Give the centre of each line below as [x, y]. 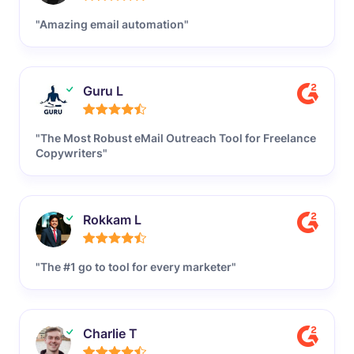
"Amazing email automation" [112, 24]
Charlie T [110, 333]
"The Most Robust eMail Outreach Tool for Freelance [176, 137]
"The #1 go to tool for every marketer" [136, 266]
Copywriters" [72, 153]
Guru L [103, 90]
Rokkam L [112, 219]
